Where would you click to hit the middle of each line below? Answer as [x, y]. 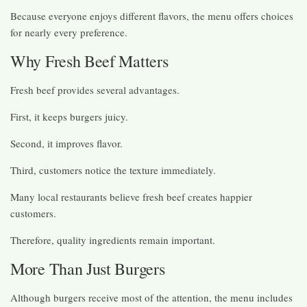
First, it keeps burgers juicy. [69, 116]
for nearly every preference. [69, 32]
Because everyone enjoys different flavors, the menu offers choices [152, 15]
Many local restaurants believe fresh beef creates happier [131, 196]
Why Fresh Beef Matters [89, 61]
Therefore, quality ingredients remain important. [113, 240]
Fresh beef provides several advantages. [95, 89]
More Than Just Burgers [88, 268]
